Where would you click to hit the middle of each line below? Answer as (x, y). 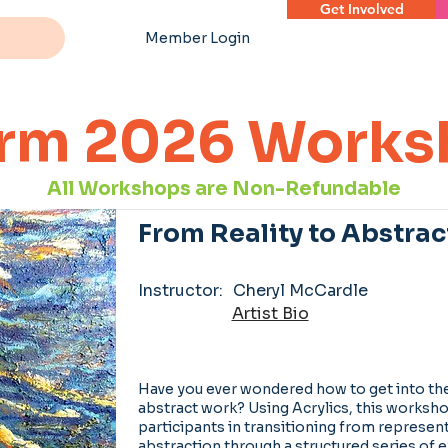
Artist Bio (270, 313)
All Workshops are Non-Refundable (224, 189)
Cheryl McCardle (300, 290)
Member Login (197, 38)
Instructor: (180, 290)
